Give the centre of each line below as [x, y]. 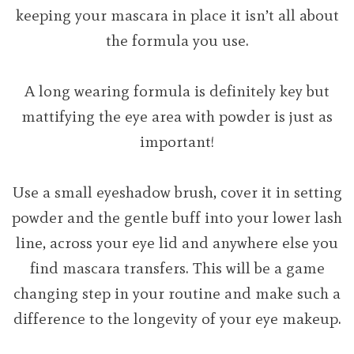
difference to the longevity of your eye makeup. [177, 318]
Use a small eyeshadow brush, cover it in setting [177, 192]
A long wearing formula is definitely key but [177, 90]
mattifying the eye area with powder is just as [177, 116]
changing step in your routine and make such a [177, 293]
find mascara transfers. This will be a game [177, 267]
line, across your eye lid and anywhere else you [177, 242]
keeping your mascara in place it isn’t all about [177, 15]
